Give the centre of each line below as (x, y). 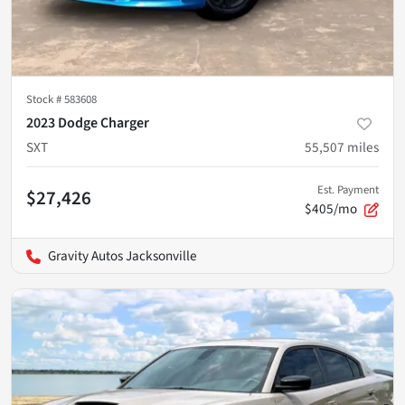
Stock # (45, 99)
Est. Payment (348, 189)
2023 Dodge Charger (88, 122)
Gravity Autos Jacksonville (122, 255)
